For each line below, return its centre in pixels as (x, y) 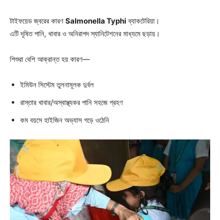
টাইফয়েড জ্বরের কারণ (38, 21)
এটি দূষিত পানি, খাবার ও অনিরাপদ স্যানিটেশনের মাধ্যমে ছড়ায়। (85, 34)
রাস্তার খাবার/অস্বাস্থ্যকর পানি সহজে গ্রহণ (71, 102)
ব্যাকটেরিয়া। (143, 21)
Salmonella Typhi (96, 21)
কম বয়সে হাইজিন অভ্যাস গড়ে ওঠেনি (65, 120)
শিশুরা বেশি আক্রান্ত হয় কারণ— (50, 59)
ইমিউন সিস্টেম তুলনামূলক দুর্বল (57, 85)
